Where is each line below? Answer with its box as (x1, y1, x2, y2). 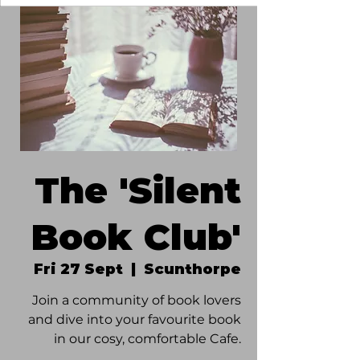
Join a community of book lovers (32, 292, 241, 308)
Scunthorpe (144, 260, 241, 278)
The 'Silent (35, 167, 241, 212)
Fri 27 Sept (34, 260, 123, 278)
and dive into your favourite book (28, 311, 241, 327)
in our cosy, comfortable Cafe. (54, 330, 241, 346)
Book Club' (31, 214, 241, 259)
